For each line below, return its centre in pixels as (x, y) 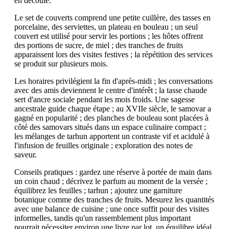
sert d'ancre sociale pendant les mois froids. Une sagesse (105, 100)
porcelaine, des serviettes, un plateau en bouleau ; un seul (106, 27)
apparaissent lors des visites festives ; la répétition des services (113, 55)
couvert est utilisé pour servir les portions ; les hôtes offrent (109, 36)
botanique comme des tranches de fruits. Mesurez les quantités (114, 200)
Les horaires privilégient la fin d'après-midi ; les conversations (113, 81)
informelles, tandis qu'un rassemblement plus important (102, 218)
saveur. (26, 155)
